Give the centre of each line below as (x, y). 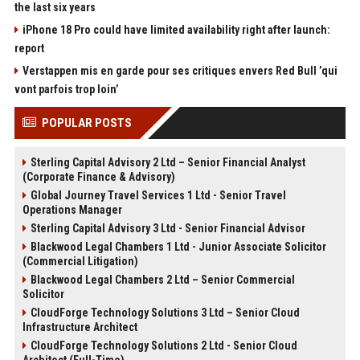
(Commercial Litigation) (80, 261)
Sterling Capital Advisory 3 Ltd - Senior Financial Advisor (168, 228)
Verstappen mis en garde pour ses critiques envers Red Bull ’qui (180, 70)
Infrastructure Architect (80, 327)
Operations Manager (72, 209)
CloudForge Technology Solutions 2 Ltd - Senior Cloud (164, 345)
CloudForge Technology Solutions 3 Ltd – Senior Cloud (165, 312)
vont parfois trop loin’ (66, 89)
